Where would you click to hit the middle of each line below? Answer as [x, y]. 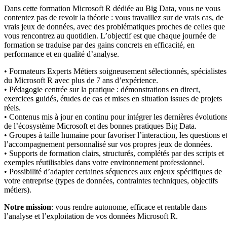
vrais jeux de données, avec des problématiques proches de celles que [115, 26]
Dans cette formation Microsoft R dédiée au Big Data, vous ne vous [112, 8]
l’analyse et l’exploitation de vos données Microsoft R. [91, 216]
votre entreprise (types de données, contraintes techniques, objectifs [111, 180]
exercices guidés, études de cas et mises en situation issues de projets [113, 98]
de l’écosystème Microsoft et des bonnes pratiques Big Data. [100, 126]
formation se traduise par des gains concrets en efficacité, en [99, 45]
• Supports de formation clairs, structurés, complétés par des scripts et [114, 153]
